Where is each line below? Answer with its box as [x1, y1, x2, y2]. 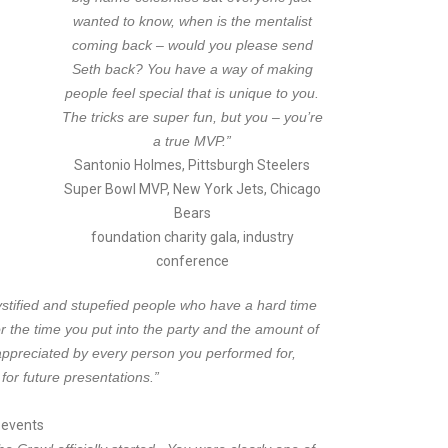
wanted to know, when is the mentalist [72, 13, 312, 29]
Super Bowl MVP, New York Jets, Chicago [63, 181, 321, 197]
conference [155, 253, 229, 269]
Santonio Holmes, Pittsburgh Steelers [74, 157, 311, 173]
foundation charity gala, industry [90, 229, 294, 245]
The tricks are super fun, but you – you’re [61, 109, 323, 125]
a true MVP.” [153, 133, 232, 149]
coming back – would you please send [71, 37, 313, 53]
